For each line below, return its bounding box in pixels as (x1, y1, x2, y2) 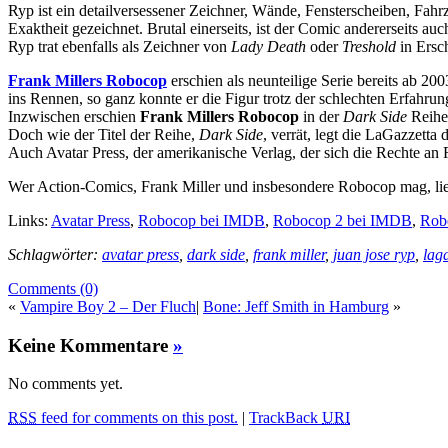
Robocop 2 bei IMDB (273, 211, 412, 229)
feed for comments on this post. (37, 409, 238, 427)
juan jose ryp (333, 245, 415, 263)
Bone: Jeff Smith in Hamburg (203, 297, 389, 315)
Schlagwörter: (8, 245, 102, 263)
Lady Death (231, 37, 306, 55)
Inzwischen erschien (8, 107, 140, 125)
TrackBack (249, 409, 322, 427)
